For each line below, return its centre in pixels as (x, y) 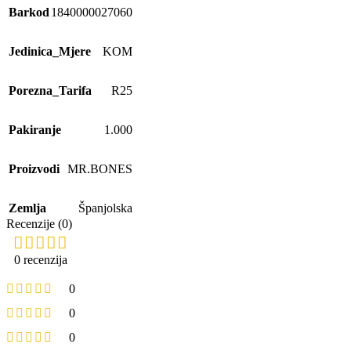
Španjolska (105, 208)
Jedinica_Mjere (50, 52)
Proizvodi (34, 169)
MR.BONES (100, 169)
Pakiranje (35, 130)
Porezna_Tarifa (50, 91)
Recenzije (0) (39, 224)
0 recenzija (41, 260)
